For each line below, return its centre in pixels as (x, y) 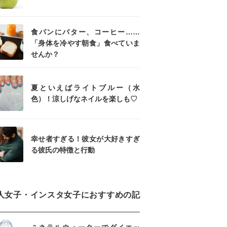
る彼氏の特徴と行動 (63, 150)
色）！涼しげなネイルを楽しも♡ (84, 99)
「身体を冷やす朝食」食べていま (85, 43)
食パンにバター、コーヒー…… (85, 32)
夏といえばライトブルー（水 (85, 88)
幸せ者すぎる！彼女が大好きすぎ (85, 139)
